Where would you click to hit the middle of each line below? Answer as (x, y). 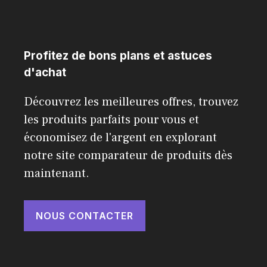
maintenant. (57, 173)
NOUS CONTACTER (85, 215)
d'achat (45, 72)
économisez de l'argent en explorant (120, 137)
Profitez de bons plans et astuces (118, 55)
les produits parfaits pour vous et (111, 119)
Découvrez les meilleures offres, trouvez (131, 102)
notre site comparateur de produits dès (128, 155)
